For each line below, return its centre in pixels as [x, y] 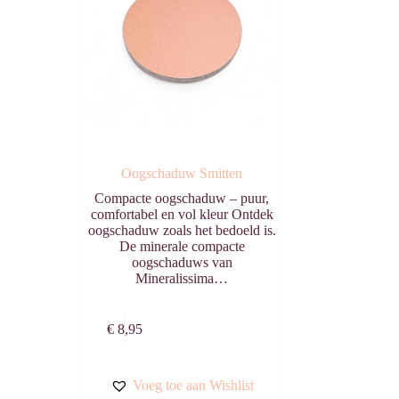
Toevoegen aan [239, 320]
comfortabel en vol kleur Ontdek [182, 215]
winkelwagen [239, 338]
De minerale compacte [182, 247]
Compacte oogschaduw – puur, [182, 199]
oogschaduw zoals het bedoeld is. [182, 231]
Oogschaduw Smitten [182, 174]
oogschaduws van [182, 263]
